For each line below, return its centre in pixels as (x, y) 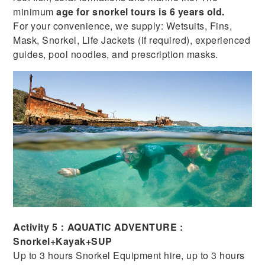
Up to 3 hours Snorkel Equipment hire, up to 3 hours (129, 256)
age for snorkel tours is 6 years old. (139, 12)
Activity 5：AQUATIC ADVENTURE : (98, 227)
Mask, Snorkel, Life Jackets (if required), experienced (132, 40)
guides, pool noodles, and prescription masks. (116, 54)
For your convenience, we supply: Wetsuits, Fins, (123, 26)
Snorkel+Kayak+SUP (63, 241)
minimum (33, 12)
